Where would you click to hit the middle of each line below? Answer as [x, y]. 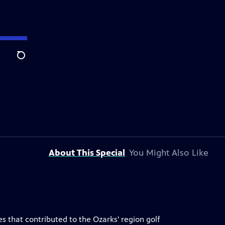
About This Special [87, 153]
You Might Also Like [169, 153]
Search [29, 61]
